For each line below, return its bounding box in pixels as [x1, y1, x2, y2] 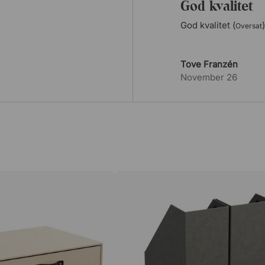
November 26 [180, 72, 237, 83]
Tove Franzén [180, 59, 238, 70]
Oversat [235, 21, 262, 30]
